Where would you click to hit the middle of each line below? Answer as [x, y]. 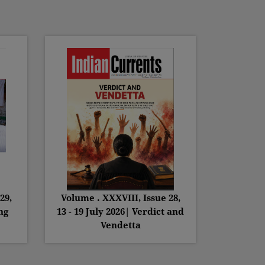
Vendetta [120, 225]
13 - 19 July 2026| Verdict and [120, 211]
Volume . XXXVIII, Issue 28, [120, 198]
